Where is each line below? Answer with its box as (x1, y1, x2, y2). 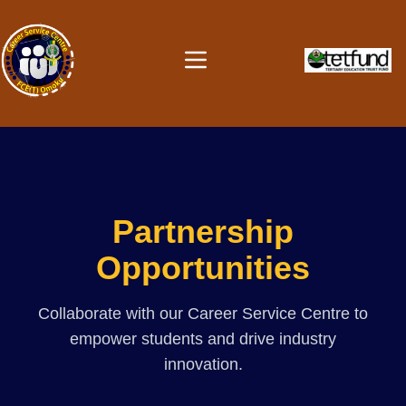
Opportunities (96, 248, 310, 286)
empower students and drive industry (70, 329, 336, 348)
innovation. (163, 354, 243, 373)
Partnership (112, 212, 294, 250)
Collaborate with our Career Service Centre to (38, 304, 368, 323)
